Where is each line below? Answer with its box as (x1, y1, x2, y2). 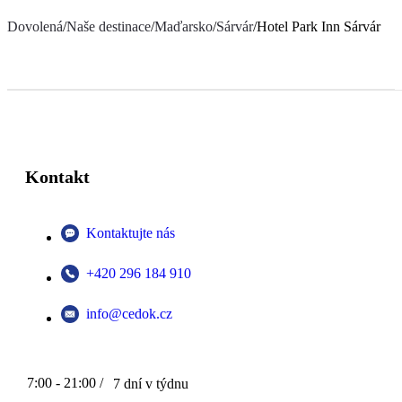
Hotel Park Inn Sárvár (257, 19, 380, 35)
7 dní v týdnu (113, 376, 188, 392)
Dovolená (7, 19, 63, 35)
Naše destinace (66, 19, 151, 35)
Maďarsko (154, 19, 213, 35)
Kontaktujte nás (86, 225, 175, 241)
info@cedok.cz (86, 306, 172, 322)
